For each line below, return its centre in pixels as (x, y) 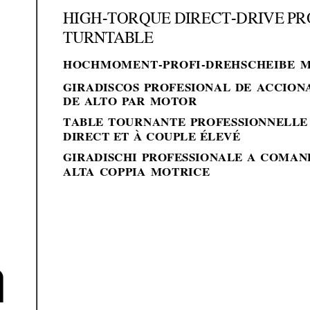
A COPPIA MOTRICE (148, 172)
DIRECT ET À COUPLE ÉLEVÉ (152, 137)
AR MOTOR (163, 102)
